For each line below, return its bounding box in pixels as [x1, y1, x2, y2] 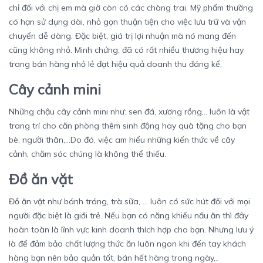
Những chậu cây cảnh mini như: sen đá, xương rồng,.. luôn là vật [9, 106, 249, 117]
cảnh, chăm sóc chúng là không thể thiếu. [9, 149, 168, 160]
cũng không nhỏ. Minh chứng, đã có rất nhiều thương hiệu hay [9, 45, 244, 56]
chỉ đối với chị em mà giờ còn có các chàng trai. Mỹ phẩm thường [9, 2, 253, 14]
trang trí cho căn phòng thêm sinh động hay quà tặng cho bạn [9, 120, 247, 131]
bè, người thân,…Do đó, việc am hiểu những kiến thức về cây [9, 134, 235, 146]
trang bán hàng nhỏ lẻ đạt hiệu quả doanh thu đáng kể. [9, 59, 224, 70]
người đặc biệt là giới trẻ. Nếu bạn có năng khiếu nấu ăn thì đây [9, 210, 248, 221]
